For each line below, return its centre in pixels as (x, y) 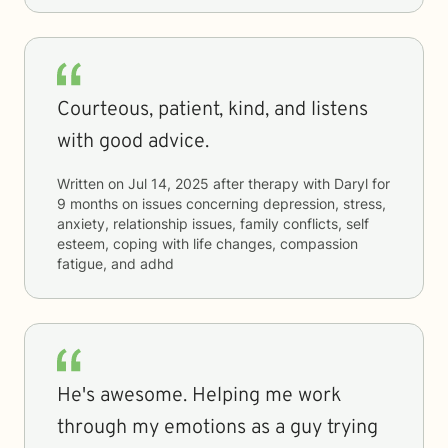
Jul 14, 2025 (168, 183)
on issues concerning (190, 203)
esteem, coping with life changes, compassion (207, 243)
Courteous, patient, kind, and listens (212, 110)
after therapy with (271, 183)
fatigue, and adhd (115, 263)
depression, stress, (324, 203)
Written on (92, 183)
